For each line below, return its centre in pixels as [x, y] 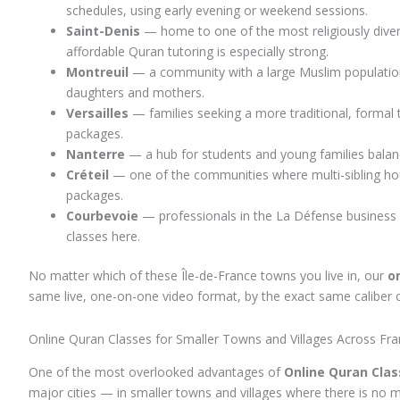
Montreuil [97, 72]
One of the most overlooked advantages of [156, 372]
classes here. [103, 237]
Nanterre [96, 154]
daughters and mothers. [135, 93]
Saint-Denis [103, 31]
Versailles [97, 113]
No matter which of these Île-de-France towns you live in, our [208, 276]
